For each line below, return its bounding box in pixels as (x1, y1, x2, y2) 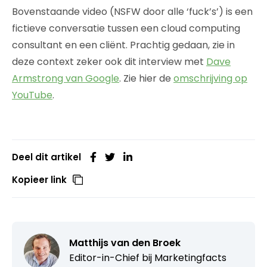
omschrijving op (173, 71, 247, 85)
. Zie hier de (119, 71, 173, 85)
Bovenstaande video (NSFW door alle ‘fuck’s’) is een (12, 4, 253, 18)
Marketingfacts (154, 250, 226, 265)
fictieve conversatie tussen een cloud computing (12, 21, 240, 35)
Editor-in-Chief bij (69, 250, 154, 265)
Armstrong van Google (12, 71, 119, 85)
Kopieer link (12, 173, 67, 186)
